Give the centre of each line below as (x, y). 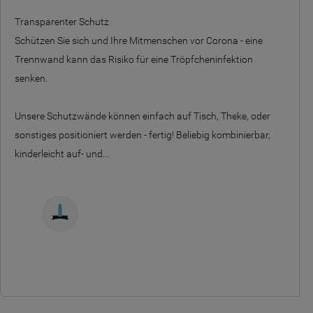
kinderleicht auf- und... (62, 154)
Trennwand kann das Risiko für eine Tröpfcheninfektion (134, 59)
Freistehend (60, 238)
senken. (31, 78)
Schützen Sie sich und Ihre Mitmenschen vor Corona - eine (139, 41)
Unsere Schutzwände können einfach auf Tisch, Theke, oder (143, 116)
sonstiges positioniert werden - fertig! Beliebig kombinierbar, (143, 135)
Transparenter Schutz (62, 22)
